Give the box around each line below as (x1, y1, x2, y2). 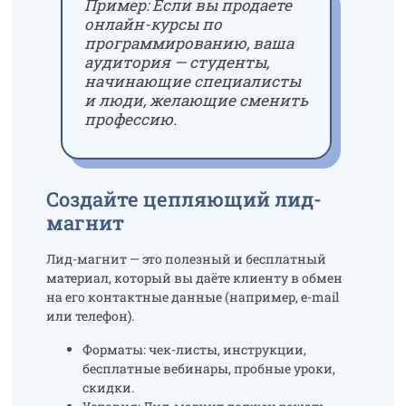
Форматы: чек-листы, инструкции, (82, 341, 306, 359)
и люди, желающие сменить (83, 90, 308, 111)
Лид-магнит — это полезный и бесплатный (45, 250, 326, 268)
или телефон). (45, 307, 134, 325)
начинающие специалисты (83, 71, 301, 92)
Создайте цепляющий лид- (45, 186, 322, 213)
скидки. (82, 379, 134, 397)
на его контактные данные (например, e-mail (45, 288, 339, 306)
